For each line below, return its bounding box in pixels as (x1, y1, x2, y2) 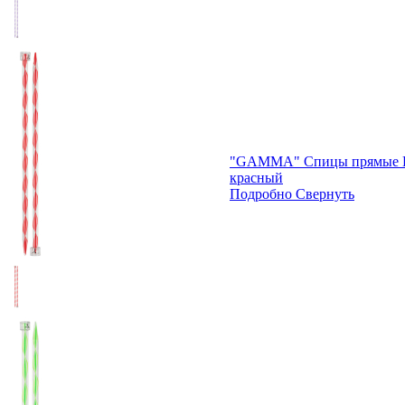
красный (230, 169, 283, 185)
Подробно (230, 185, 292, 202)
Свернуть (296, 185, 354, 202)
